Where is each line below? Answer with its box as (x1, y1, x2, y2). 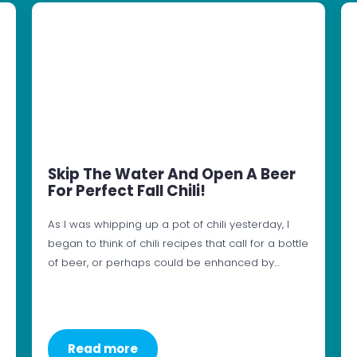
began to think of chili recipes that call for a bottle (47, 235, 308, 251)
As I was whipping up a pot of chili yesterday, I (47, 216, 289, 232)
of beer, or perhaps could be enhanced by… (47, 254, 280, 270)
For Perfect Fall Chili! (47, 179, 206, 202)
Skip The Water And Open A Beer (47, 163, 296, 185)
